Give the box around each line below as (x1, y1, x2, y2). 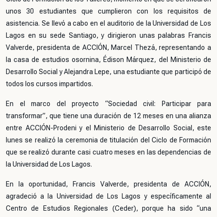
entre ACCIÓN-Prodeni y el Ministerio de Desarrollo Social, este (6, 124, 211, 132)
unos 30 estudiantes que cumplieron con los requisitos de (6, 7, 211, 15)
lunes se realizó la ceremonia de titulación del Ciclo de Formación (6, 136, 211, 144)
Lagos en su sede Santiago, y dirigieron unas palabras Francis (6, 31, 211, 39)
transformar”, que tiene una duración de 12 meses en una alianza (6, 112, 211, 120)
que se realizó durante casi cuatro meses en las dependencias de (6, 148, 211, 156)
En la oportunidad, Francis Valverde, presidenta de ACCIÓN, (6, 180, 211, 188)
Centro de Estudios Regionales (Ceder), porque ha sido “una (6, 204, 211, 212)
